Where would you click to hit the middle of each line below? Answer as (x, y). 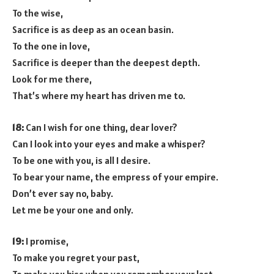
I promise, (46, 241)
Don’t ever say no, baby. (63, 193)
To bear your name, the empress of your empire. (115, 176)
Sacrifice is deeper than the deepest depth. (106, 63)
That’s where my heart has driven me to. (99, 96)
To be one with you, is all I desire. (81, 160)
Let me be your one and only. (73, 209)
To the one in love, (51, 46)
